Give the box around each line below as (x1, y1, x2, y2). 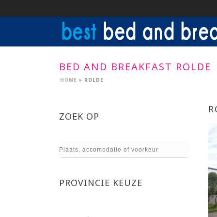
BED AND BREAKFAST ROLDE (59, 60, 211, 73)
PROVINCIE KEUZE (59, 177, 142, 188)
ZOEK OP (59, 110, 99, 122)
